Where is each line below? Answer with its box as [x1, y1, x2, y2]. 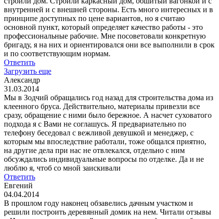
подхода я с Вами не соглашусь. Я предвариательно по [4, 119, 186, 128]
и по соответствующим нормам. [4, 49, 110, 58]
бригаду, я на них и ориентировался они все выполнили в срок [4, 40, 215, 49]
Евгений [4, 181, 33, 190]
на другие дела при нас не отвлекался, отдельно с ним [4, 146, 185, 154]
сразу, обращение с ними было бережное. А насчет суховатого [4, 110, 212, 119]
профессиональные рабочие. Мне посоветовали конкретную [4, 31, 206, 40]
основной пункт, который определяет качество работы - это [4, 22, 203, 31]
